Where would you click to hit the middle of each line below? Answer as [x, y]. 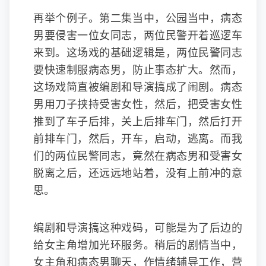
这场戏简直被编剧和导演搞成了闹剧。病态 [138, 87]
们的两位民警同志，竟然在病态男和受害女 [138, 156]
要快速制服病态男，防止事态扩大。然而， [138, 70]
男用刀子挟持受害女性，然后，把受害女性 [138, 104]
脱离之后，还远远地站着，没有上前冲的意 [138, 173]
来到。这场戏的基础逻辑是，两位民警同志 [138, 53]
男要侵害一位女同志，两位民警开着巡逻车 [138, 36]
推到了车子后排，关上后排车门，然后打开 [138, 122]
